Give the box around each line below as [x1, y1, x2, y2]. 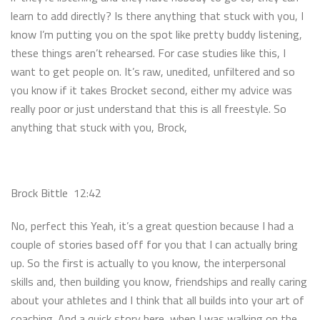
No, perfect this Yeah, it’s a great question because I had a [11, 216, 294, 234]
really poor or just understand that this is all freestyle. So [11, 99, 286, 117]
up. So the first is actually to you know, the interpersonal [11, 254, 286, 271]
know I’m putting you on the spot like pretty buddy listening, [11, 25, 302, 43]
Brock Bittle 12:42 [11, 184, 107, 201]
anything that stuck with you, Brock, [11, 118, 190, 136]
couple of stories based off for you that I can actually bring [11, 235, 298, 253]
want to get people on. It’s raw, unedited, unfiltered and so [11, 62, 295, 80]
